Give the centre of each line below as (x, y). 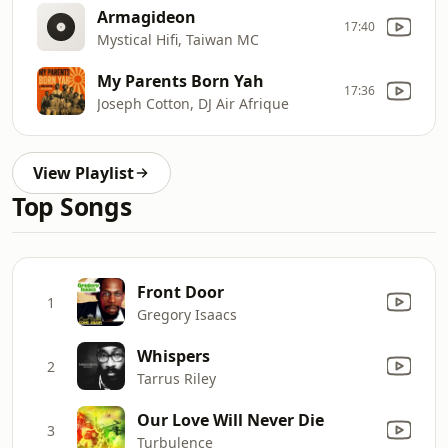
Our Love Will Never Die (230, 419)
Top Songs (72, 206)
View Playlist (83, 173)
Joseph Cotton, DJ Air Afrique (193, 103)
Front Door (180, 291)
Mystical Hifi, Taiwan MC (178, 39)
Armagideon (146, 16)
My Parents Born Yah (180, 80)
